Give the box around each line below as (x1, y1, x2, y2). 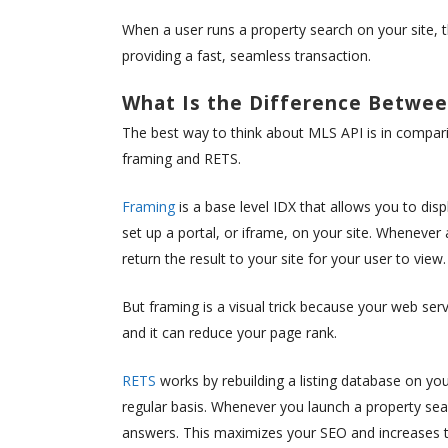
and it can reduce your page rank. (122, 323, 337, 343)
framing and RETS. (122, 149, 241, 169)
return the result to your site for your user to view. (122, 249, 446, 269)
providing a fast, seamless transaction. (122, 46, 371, 66)
